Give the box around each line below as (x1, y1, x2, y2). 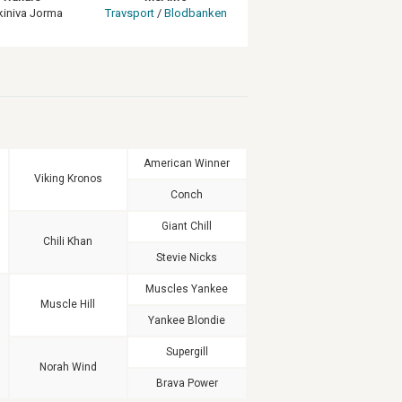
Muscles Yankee (145, 282, 229, 295)
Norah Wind (39, 360, 97, 373)
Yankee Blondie (148, 313, 226, 327)
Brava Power (155, 376, 218, 389)
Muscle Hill (40, 297, 96, 310)
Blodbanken (164, 5, 227, 20)
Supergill (165, 345, 208, 358)
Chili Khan (43, 234, 93, 248)
